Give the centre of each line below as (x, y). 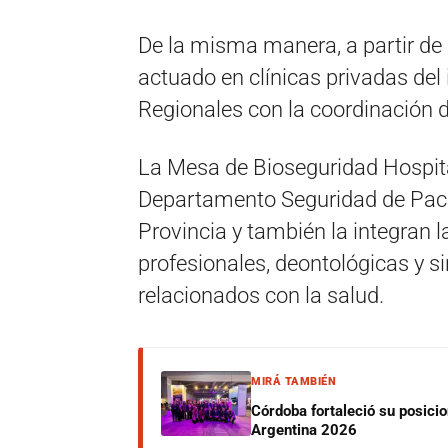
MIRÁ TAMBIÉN (293, 381)
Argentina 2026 (304, 430)
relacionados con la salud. (261, 295)
